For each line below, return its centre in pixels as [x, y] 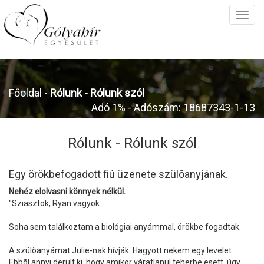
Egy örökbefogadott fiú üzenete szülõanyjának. [118, 174]
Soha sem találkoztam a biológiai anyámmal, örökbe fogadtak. [125, 227]
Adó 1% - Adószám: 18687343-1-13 [173, 108]
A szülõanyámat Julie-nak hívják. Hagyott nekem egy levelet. [121, 250]
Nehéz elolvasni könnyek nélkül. [67, 192]
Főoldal [25, 93]
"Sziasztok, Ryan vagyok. [55, 203]
